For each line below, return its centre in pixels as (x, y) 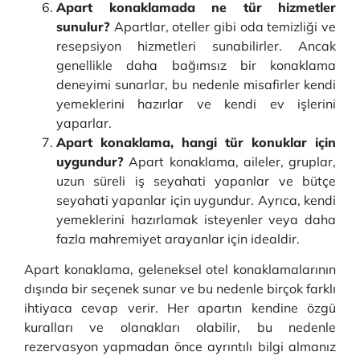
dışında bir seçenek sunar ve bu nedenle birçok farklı (180, 288)
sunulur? (83, 27)
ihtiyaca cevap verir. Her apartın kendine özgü (180, 308)
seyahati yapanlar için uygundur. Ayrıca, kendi (196, 200)
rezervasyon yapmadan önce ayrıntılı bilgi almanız (180, 346)
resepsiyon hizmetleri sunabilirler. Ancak (196, 46)
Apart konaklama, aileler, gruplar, (230, 162)
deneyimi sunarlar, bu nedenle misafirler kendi (196, 84)
